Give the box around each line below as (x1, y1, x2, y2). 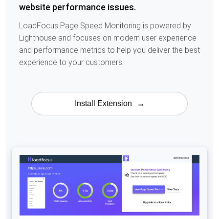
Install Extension (74, 99, 132, 108)
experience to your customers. (19, 58, 124, 67)
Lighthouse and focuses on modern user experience (19, 33, 197, 43)
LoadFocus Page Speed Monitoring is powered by (19, 21, 191, 31)
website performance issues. (19, 2, 136, 13)
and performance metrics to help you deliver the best (19, 45, 200, 55)
